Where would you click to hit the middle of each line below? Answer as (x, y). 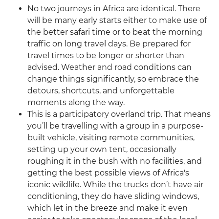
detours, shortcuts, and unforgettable (101, 91)
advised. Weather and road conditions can (109, 67)
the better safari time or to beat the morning (115, 32)
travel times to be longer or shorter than (106, 56)
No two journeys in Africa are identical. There (114, 9)
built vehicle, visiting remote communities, (111, 138)
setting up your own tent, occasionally (102, 150)
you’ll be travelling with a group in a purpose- (115, 126)
